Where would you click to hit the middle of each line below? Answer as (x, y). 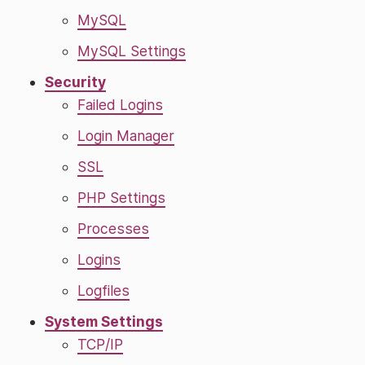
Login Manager (126, 136)
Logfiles (103, 290)
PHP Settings (121, 198)
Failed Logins (120, 105)
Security (75, 82)
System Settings (104, 321)
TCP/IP (100, 344)
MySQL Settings (132, 51)
